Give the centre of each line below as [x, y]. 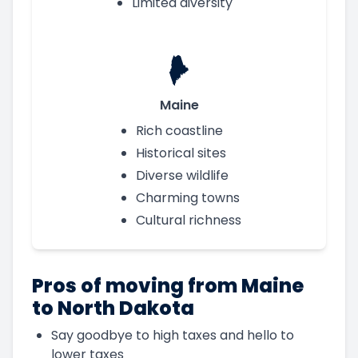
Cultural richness [189, 220]
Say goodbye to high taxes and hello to [173, 335]
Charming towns [188, 197]
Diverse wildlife [182, 175]
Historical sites [181, 153]
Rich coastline [179, 130]
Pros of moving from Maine [168, 285]
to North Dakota [113, 308]
